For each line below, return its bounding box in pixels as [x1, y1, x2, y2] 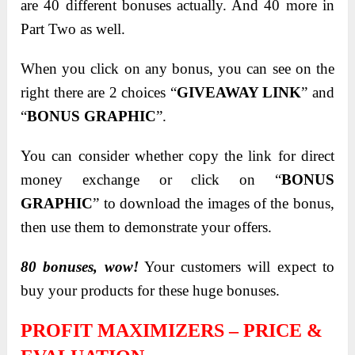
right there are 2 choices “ [21, 84, 177, 101]
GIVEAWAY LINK [176, 84, 302, 101]
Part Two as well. [21, 21, 126, 38]
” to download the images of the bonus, [93, 195, 334, 212]
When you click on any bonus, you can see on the [21, 60, 334, 78]
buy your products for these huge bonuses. [21, 282, 281, 300]
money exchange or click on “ [21, 171, 281, 189]
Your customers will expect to [138, 258, 334, 276]
